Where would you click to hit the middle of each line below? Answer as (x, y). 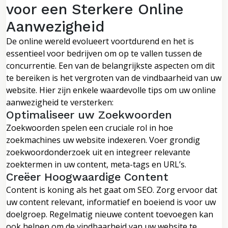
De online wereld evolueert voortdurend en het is (100, 41)
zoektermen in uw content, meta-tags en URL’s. (96, 164)
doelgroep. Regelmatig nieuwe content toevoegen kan (110, 214)
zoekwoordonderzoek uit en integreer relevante (98, 152)
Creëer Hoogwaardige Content (87, 177)
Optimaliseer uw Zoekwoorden (89, 115)
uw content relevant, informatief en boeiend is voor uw (111, 202)
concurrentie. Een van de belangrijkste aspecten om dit (110, 65)
